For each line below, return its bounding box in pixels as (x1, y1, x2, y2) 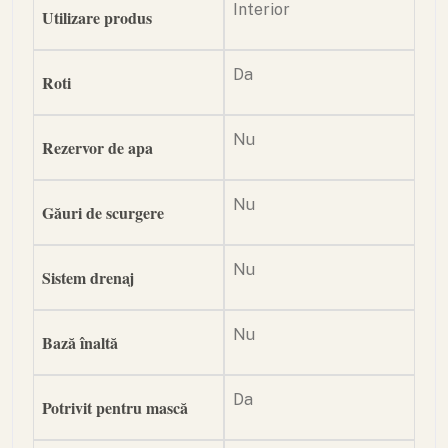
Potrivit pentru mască (42, 396, 188, 419)
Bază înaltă (42, 331, 118, 354)
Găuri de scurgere (42, 201, 164, 224)
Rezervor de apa (42, 136, 153, 159)
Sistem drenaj (42, 266, 134, 289)
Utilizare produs (42, 6, 152, 29)
